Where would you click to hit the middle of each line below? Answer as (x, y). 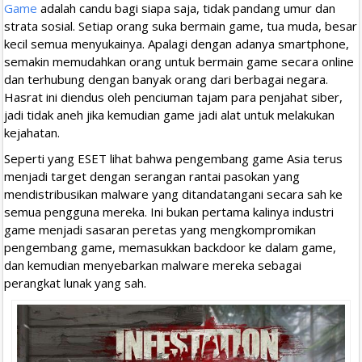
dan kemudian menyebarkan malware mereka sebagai (153, 265)
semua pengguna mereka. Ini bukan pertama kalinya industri (169, 211)
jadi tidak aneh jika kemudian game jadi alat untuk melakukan (169, 114)
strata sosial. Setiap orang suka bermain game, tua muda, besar (181, 25)
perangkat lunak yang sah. (75, 282)
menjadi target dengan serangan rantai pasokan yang (152, 176)
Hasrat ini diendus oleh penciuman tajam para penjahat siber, (173, 97)
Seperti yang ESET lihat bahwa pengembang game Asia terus (173, 158)
